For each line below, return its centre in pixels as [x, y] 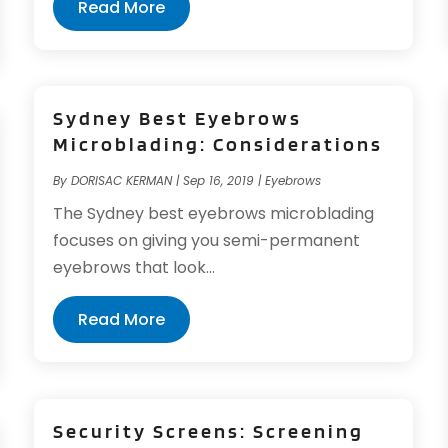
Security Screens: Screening [209, 430]
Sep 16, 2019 [219, 181]
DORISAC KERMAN [122, 181]
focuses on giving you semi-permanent [207, 241]
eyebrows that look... [134, 268]
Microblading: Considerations [218, 144]
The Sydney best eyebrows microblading [214, 214]
